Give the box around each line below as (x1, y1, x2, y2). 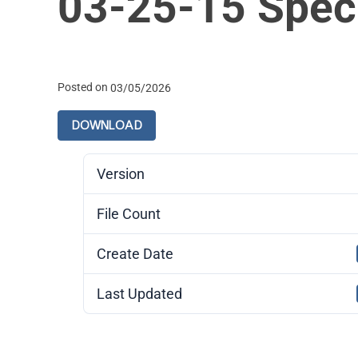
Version (96, 165, 145, 182)
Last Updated (96, 284, 182, 302)
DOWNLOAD (71, 117, 142, 133)
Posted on (58, 81, 110, 95)
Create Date (96, 245, 173, 262)
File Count (96, 205, 161, 222)
